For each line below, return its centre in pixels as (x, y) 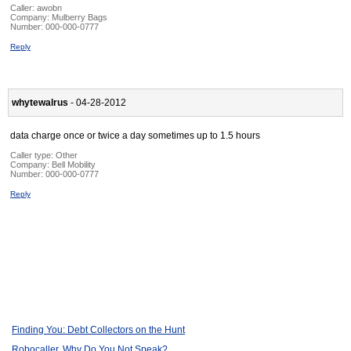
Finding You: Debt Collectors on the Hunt (98, 330)
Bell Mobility (74, 165)
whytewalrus (40, 103)
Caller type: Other (44, 156)
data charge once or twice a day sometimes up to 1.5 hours (135, 136)
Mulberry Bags (80, 18)
